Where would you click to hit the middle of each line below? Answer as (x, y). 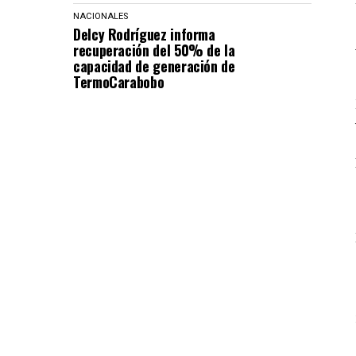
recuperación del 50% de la (154, 50)
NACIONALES (101, 16)
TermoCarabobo (119, 82)
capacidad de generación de (154, 66)
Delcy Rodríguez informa (144, 34)
